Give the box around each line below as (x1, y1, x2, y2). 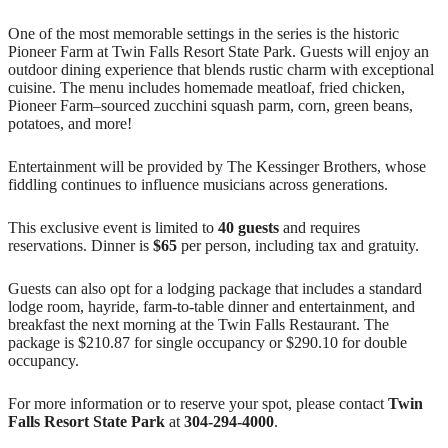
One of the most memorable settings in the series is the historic (8, 24, 399, 42)
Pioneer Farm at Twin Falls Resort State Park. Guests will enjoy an (8, 42, 429, 60)
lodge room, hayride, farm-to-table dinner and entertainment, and (8, 297, 415, 315)
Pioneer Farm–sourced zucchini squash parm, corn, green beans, (8, 96, 413, 114)
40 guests (218, 218, 279, 236)
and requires (279, 218, 360, 236)
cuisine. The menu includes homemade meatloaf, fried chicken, (8, 78, 405, 96)
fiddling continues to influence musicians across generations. (8, 175, 388, 193)
